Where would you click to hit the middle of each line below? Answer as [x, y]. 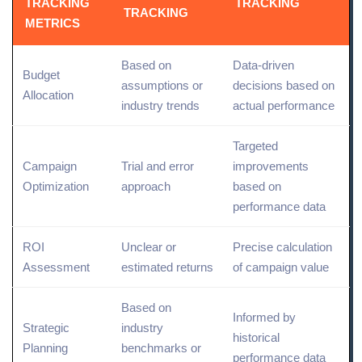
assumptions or [162, 85]
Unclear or [149, 246]
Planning [45, 347]
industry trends [160, 105]
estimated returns [167, 267]
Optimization [56, 186]
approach [146, 186]
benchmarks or [161, 347]
